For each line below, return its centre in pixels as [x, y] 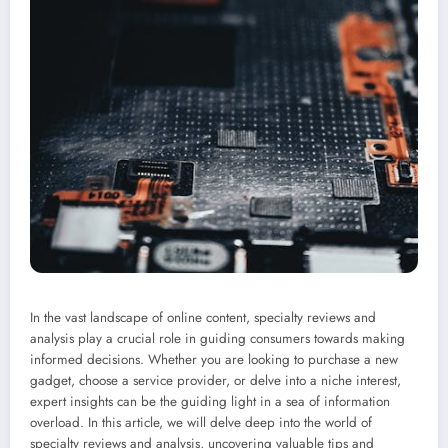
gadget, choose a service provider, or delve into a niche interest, [215, 380]
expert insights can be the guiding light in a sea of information [210, 401]
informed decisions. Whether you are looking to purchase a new [214, 359]
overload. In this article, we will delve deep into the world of [201, 422]
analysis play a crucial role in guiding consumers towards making [217, 338]
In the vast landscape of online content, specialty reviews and [203, 317]
